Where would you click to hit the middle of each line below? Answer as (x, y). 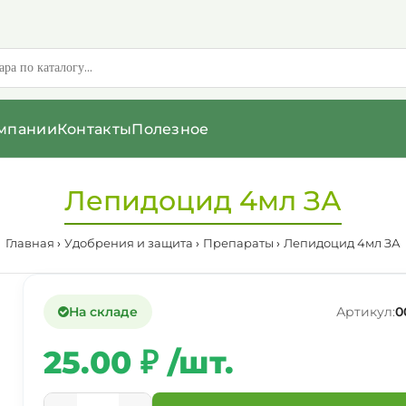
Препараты (238, 243)
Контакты (94, 129)
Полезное (170, 129)
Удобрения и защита (129, 243)
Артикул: (366, 312)
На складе (103, 312)
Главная (30, 243)
